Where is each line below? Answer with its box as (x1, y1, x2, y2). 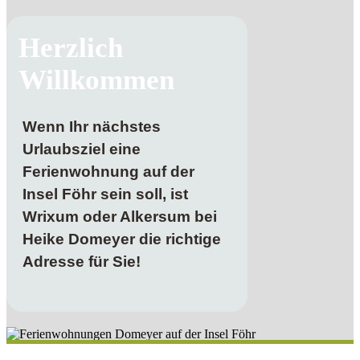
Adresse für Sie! (22, 252, 141, 270)
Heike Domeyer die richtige (22, 230, 221, 247)
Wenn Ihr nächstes (22, 117, 161, 135)
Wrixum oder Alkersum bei (22, 207, 217, 225)
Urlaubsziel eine (22, 140, 141, 157)
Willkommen (18, 64, 174, 96)
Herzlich (18, 32, 123, 63)
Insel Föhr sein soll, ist (22, 185, 188, 202)
